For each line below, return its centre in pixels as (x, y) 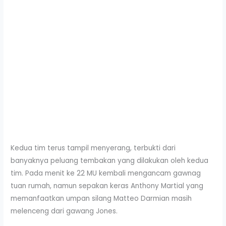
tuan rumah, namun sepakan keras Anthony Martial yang (107, 186)
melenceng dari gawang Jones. (64, 211)
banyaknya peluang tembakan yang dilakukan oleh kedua (110, 160)
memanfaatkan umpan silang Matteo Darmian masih (101, 198)
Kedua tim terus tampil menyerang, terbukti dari (93, 148)
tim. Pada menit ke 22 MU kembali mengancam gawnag (106, 173)
